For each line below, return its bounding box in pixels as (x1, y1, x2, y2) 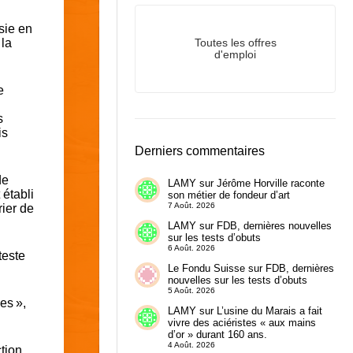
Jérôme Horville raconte (216, 177, 325, 190)
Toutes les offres (194, 37, 277, 50)
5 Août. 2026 (167, 286, 215, 295)
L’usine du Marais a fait (216, 304, 322, 317)
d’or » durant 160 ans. (167, 328, 267, 340)
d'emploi (214, 49, 256, 61)
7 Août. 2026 (167, 201, 215, 210)
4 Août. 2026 (167, 340, 215, 349)
